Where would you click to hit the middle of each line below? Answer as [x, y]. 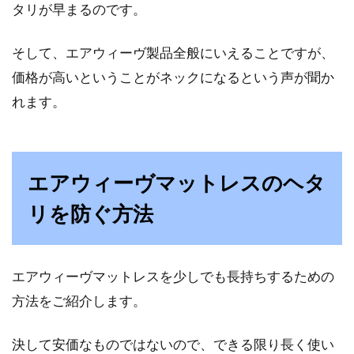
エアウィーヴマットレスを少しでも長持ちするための [173, 276]
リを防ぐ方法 [90, 213]
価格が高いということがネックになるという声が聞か [173, 77]
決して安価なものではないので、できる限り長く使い [173, 344]
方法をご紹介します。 [79, 301]
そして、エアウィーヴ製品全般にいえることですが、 [173, 53]
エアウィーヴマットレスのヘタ [177, 183]
